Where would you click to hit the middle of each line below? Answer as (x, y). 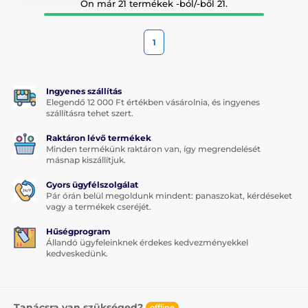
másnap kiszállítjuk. (86, 159)
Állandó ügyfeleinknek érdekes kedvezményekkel (147, 242)
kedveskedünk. (77, 253)
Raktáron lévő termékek (99, 137)
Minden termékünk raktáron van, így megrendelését (153, 148)
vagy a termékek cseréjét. (99, 206)
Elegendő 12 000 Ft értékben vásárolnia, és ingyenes (153, 102)
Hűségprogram (78, 231)
